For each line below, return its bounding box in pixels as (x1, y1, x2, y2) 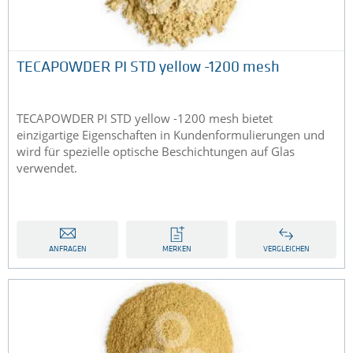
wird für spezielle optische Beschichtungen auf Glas (17, 143, 295, 160)
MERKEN (162, 245, 191, 255)
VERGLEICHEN (262, 245, 310, 255)
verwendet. (17, 160, 77, 176)
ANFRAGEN (48, 245, 87, 255)
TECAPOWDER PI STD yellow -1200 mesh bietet (17, 110, 273, 127)
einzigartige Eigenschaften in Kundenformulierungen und (17, 127, 325, 143)
